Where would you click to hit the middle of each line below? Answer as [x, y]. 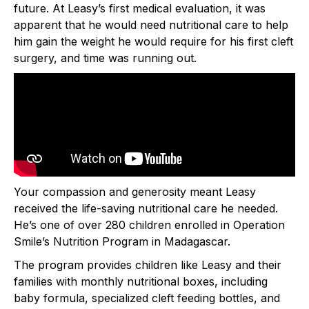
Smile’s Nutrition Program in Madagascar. [122, 242]
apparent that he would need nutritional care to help [151, 25]
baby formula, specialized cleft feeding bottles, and [147, 298]
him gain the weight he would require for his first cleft [153, 42]
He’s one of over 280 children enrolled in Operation [149, 225]
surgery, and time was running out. [105, 58]
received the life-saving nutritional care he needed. [146, 209]
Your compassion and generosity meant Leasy [135, 192]
